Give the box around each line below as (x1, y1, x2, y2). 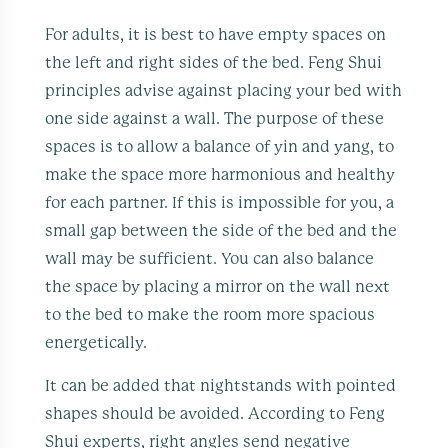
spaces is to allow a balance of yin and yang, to (45, 138, 395, 155)
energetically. (45, 334, 148, 351)
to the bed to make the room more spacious (45, 306, 376, 323)
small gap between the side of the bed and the (45, 222, 398, 239)
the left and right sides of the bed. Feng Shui (45, 54, 383, 71)
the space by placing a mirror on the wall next (45, 278, 391, 295)
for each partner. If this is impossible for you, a (45, 194, 395, 211)
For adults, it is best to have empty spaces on (45, 26, 387, 43)
